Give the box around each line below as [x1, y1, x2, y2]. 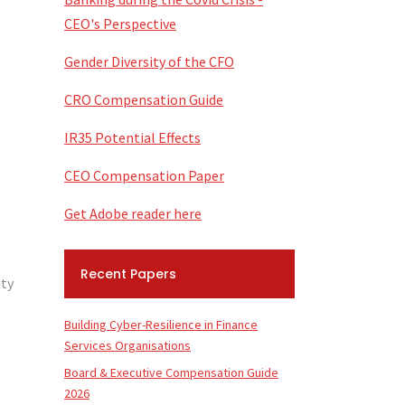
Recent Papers [80, 265, 176, 283]
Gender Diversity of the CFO [64, 52, 234, 71]
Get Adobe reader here [64, 204, 202, 222]
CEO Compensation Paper [64, 166, 224, 184]
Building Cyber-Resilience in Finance [64, 316, 258, 333]
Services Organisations [64, 337, 191, 353]
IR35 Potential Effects [64, 128, 201, 146]
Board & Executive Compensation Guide [64, 364, 278, 381]
